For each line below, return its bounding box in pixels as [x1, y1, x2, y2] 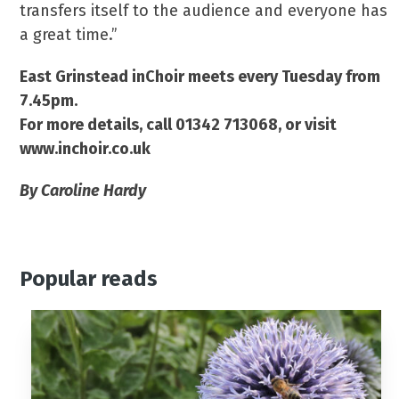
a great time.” [20, 25, 118, 45]
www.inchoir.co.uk [20, 139, 151, 159]
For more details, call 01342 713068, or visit [20, 115, 338, 134]
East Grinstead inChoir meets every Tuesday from [20, 67, 381, 86]
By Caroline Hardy [20, 181, 147, 200]
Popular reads [20, 266, 159, 291]
